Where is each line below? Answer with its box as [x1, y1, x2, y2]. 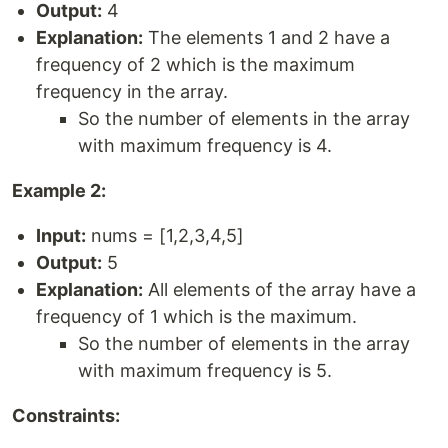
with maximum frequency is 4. [78, 135, 332, 157]
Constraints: [12, 405, 120, 427]
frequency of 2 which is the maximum [36, 54, 355, 76]
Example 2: [12, 180, 106, 202]
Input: [36, 225, 86, 247]
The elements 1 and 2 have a [143, 27, 390, 49]
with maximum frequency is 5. [78, 360, 332, 382]
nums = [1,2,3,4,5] [86, 225, 244, 247]
